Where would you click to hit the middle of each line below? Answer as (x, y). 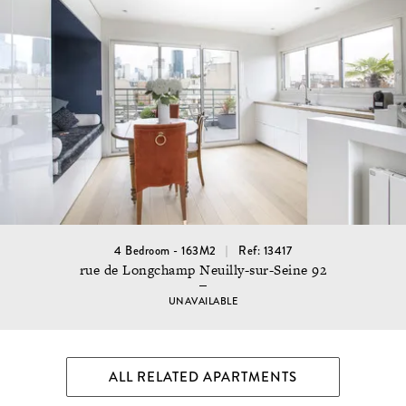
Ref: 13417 (265, 251)
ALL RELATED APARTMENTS (203, 377)
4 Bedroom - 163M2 (165, 251)
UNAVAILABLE (203, 301)
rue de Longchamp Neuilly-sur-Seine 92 (203, 270)
